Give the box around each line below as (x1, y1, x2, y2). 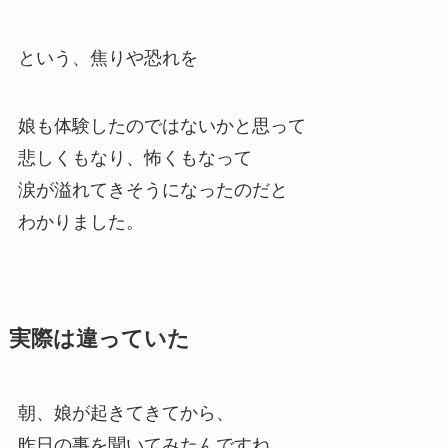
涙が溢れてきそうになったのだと (17, 179, 288, 200)
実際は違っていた (8, 326, 190, 351)
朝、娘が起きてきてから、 (17, 402, 234, 423)
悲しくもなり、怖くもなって (17, 147, 252, 168)
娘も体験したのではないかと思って (17, 115, 306, 136)
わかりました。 (17, 211, 144, 232)
